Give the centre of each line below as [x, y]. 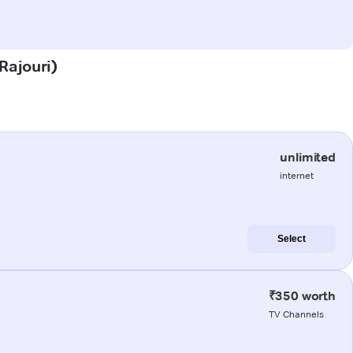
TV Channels [296, 314]
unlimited [308, 157]
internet [297, 175]
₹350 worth [302, 295]
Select [292, 238]
